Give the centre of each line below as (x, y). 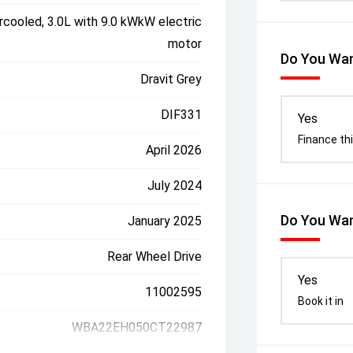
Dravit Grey (171, 79)
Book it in (321, 301)
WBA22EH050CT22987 (137, 327)
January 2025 (165, 221)
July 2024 (175, 186)
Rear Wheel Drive (155, 256)
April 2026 (174, 150)
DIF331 (182, 115)
